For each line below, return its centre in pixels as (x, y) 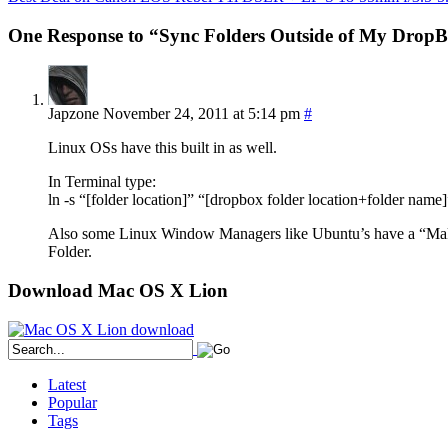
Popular (72, 402)
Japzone (73, 114)
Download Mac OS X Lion (118, 291)
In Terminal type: (102, 182)
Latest (67, 384)
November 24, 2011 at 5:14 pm (201, 114)
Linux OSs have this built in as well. (162, 148)
